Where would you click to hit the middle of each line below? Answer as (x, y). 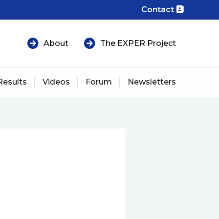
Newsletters (152, 82)
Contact (158, 10)
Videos (56, 82)
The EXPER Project (138, 43)
